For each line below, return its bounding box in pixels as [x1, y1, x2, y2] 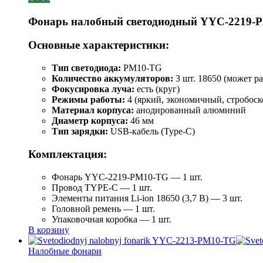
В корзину [28, 224, 69, 235]
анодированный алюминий [134, 105, 246, 116]
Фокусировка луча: [52, 84, 134, 95]
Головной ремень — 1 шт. [52, 203, 155, 214]
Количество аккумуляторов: [52, 73, 173, 84]
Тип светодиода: [52, 63, 121, 73]
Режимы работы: [52, 95, 125, 105]
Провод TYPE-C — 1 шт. [52, 182, 152, 193]
